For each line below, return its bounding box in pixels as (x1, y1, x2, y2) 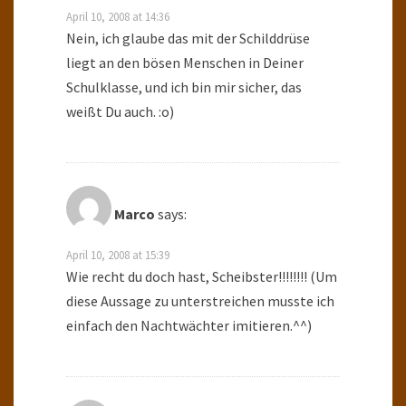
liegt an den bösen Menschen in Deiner (66, 53, 304, 72)
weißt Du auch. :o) (66, 102, 174, 121)
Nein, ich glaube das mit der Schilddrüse (66, 29, 310, 48)
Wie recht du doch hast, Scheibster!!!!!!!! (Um (66, 267, 337, 286)
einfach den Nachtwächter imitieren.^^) (66, 316, 312, 335)
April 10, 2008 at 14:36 (66, 9, 169, 24)
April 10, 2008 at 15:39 (66, 247, 169, 263)
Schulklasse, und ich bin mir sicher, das (66, 78, 302, 97)
